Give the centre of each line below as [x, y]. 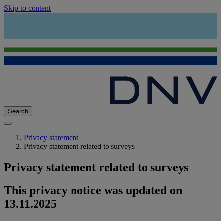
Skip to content [27, 8]
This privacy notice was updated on [93, 190]
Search [18, 111]
